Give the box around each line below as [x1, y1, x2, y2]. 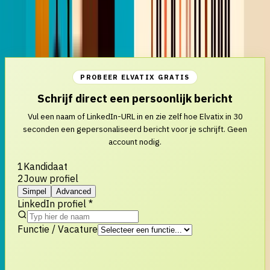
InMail [26, 7, 48, 17]
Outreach [63, 7, 96, 17]
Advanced [56, 186, 91, 196]
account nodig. [108, 136, 162, 147]
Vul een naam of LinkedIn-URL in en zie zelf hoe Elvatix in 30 [27, 110, 243, 122]
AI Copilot [169, 24, 205, 34]
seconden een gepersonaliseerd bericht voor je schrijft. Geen [23, 123, 247, 134]
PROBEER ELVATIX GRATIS [80, 72, 190, 81]
